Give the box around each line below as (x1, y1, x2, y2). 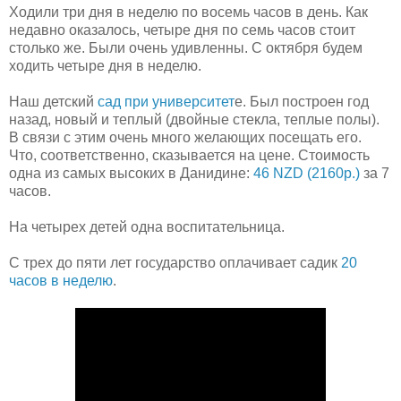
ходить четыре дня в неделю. (9, 57, 201, 73)
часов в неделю (9, 272, 113, 288)
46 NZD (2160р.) (253, 165, 360, 181)
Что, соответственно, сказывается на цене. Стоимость (9, 147, 370, 163)
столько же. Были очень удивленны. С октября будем (9, 39, 363, 55)
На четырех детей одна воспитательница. (9, 218, 285, 235)
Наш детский (9, 93, 98, 109)
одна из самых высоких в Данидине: (9, 165, 253, 181)
